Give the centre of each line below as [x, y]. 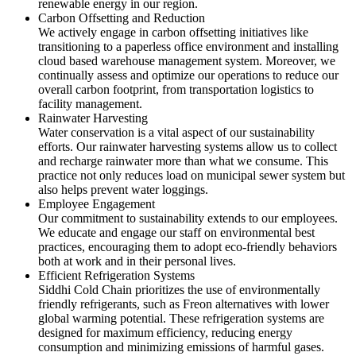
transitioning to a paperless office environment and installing [188, 47]
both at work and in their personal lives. [137, 261]
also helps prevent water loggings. [123, 190]
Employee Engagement [97, 204]
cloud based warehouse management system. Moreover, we [187, 61]
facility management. [90, 104]
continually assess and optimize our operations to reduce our [188, 75]
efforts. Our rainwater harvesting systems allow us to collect [188, 147]
